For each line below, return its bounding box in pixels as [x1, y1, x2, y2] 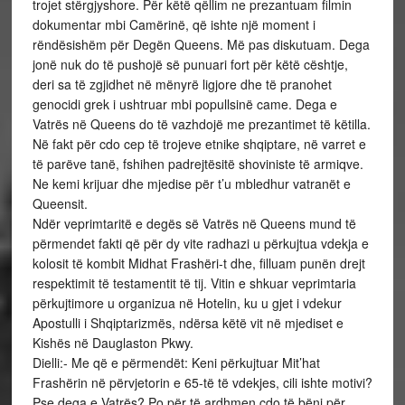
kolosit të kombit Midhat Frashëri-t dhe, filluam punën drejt [32, 254, 365, 272]
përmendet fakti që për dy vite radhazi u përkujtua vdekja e [32, 234, 369, 252]
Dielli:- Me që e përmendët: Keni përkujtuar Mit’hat [32, 353, 320, 372]
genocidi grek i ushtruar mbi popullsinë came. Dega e [32, 95, 337, 113]
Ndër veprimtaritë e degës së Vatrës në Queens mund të [32, 214, 356, 232]
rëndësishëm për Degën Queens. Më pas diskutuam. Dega [32, 35, 370, 53]
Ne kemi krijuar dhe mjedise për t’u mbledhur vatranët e [32, 174, 351, 193]
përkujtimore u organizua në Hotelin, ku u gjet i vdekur [32, 294, 342, 312]
